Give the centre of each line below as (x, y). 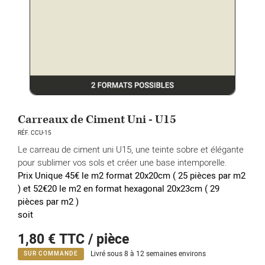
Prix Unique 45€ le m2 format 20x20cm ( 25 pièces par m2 (132, 176)
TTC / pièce (94, 240)
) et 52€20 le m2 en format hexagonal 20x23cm (111, 189)
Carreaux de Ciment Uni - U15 (97, 119)
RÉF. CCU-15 (35, 133)
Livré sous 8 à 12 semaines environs (148, 254)
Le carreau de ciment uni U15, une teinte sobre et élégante (131, 149)
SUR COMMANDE (51, 254)
